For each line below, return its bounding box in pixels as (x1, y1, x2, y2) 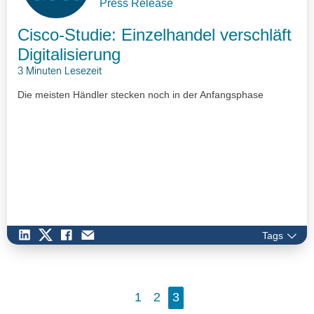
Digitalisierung (18, 45, 121, 64)
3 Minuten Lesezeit (18, 67, 102, 77)
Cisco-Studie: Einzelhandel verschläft (18, 25, 292, 45)
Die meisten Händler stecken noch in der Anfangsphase (18, 89, 264, 101)
